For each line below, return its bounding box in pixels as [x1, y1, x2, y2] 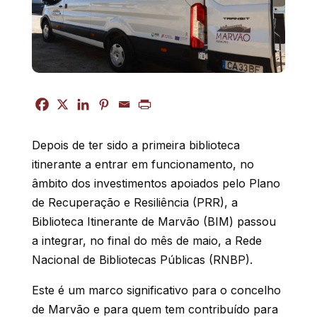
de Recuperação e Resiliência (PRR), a [31, 195, 238, 209]
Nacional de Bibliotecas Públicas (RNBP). [31, 252, 253, 267]
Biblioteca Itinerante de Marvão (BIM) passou [31, 214, 276, 229]
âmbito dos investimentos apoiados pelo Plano [31, 175, 280, 190]
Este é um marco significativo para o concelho [31, 282, 281, 297]
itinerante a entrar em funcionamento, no [31, 156, 254, 171]
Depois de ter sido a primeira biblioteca [31, 137, 240, 152]
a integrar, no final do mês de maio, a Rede [31, 233, 262, 248]
